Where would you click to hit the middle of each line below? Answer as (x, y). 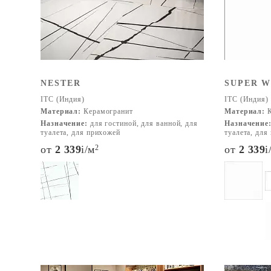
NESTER (61, 83)
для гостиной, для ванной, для (142, 123)
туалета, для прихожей (80, 132)
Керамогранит (107, 111)
